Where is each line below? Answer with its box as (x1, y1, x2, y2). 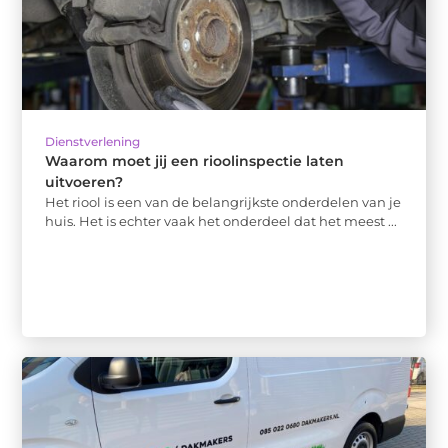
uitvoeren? (45, 173, 124, 192)
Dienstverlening (45, 134, 141, 150)
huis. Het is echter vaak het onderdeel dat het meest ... (45, 213, 398, 230)
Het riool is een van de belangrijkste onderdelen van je (45, 194, 402, 211)
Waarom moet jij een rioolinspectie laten (45, 152, 345, 171)
